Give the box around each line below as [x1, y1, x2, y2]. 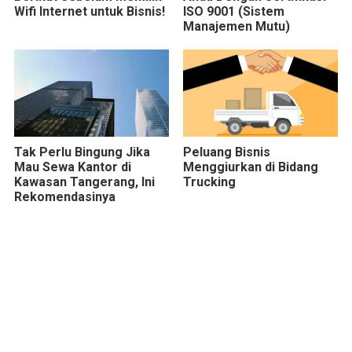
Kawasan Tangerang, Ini [14, 174, 156, 189]
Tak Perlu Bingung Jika [14, 144, 151, 159]
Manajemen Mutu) [182, 19, 290, 35]
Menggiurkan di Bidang [182, 159, 318, 174]
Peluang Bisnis [182, 144, 270, 159]
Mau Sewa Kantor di [14, 159, 132, 174]
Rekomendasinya [14, 189, 116, 204]
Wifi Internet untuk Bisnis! [14, 4, 166, 20]
